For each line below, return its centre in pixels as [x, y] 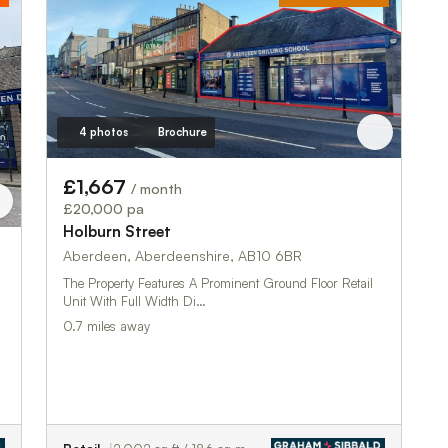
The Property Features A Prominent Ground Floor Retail [218, 282]
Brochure [182, 131]
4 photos [103, 131]
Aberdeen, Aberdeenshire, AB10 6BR [182, 255]
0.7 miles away [106, 325]
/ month [156, 188]
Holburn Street [117, 231]
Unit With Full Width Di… [134, 300]
